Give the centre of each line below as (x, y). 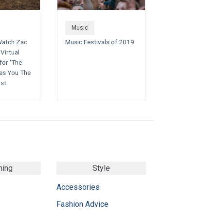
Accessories (78, 187)
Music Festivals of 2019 (100, 42)
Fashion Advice (82, 204)
